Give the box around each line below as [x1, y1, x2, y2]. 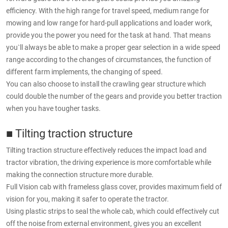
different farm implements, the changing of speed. [6, 67, 163, 77]
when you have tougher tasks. [6, 103, 101, 113]
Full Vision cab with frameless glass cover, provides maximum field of [6, 182, 222, 192]
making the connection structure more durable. [6, 169, 154, 180]
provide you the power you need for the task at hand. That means [6, 30, 211, 40]
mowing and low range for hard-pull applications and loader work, [6, 18, 212, 28]
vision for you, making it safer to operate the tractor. [6, 194, 169, 204]
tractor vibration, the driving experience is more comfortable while [6, 157, 211, 167]
